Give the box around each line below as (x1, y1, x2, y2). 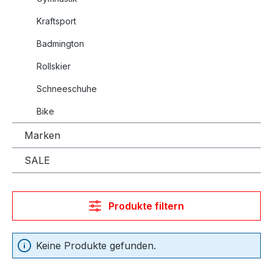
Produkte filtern (108, 199, 184, 212)
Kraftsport (37, 15, 76, 26)
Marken (24, 129, 60, 141)
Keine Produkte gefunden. (36, 239, 156, 252)
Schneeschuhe (37, 83, 97, 94)
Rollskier (37, 60, 71, 71)
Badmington (37, 38, 84, 49)
